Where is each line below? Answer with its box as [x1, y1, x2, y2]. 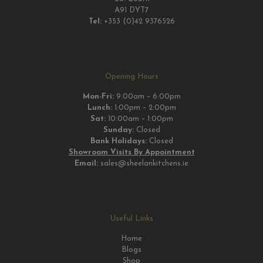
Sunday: [103, 126, 134, 134]
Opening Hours [104, 73, 159, 80]
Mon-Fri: [82, 93, 114, 100]
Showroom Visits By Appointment [68, 149, 195, 156]
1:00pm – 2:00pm [112, 104, 176, 112]
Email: [75, 160, 98, 167]
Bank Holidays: [90, 137, 147, 145]
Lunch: [87, 104, 112, 112]
